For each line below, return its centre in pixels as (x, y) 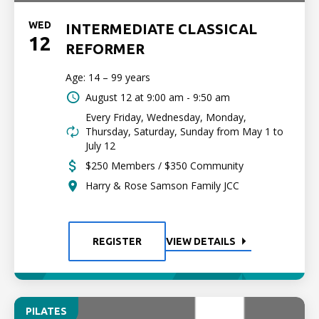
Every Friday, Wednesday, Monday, (166, 117)
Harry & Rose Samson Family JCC (162, 185)
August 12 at (115, 97)
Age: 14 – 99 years (108, 77)
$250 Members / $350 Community (164, 166)
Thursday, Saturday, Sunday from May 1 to (184, 131)
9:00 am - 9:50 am (188, 97)
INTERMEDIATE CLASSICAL (161, 29)
